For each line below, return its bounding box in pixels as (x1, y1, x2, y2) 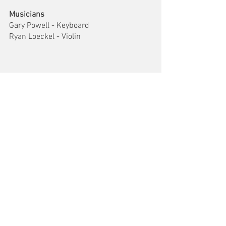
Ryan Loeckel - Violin (9, 32, 81, 42)
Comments (10, 187, 44, 197)
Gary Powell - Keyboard (9, 21, 89, 31)
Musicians (9, 10, 44, 20)
